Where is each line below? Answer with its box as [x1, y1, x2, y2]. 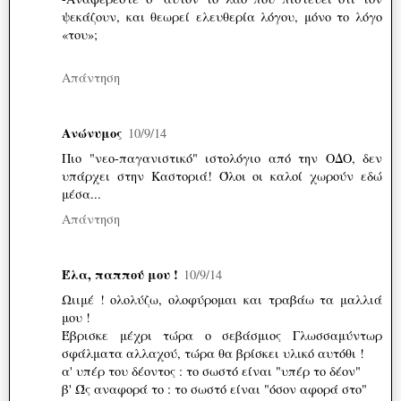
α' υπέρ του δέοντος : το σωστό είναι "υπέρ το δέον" [62, 362, 361, 380]
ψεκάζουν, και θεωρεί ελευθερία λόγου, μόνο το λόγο [62, 7, 382, 25]
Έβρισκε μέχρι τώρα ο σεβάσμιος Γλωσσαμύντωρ [62, 326, 382, 344]
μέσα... [62, 184, 101, 202]
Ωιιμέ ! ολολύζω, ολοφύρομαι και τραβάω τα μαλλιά [62, 290, 382, 308]
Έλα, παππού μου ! [62, 264, 178, 284]
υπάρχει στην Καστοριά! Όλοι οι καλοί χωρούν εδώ [62, 166, 382, 184]
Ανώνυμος [62, 123, 123, 142]
